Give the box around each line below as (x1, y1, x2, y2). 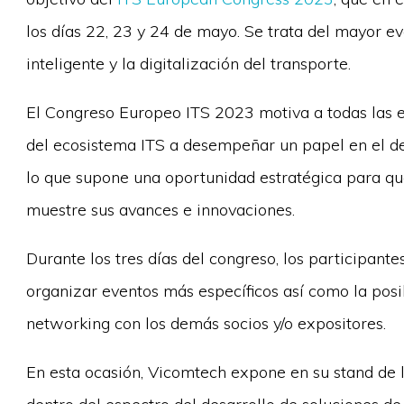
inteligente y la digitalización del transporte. (25, 53, 351, 74)
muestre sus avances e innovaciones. (25, 199, 295, 220)
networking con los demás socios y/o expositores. (25, 313, 386, 334)
